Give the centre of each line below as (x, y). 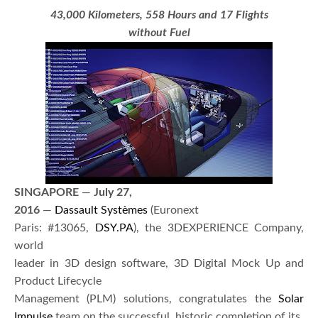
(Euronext (173, 210)
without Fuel (159, 32)
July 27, (111, 192)
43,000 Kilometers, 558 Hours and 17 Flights (159, 15)
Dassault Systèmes (101, 210)
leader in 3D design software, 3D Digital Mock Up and (159, 263)
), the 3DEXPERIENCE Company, (219, 227)
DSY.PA (114, 227)
